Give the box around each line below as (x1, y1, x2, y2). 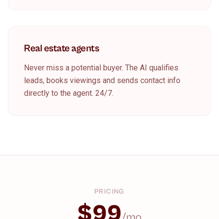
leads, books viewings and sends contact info (24, 76, 180, 85)
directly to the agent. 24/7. (24, 88, 113, 98)
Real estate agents (24, 43, 99, 54)
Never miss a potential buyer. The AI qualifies (24, 63, 178, 72)
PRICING (94, 188, 125, 196)
